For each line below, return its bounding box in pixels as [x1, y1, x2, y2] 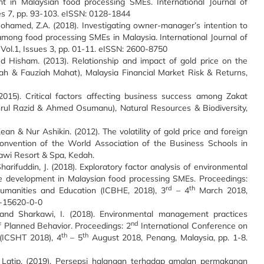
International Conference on [138, 220, 248, 231]
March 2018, [195, 185, 247, 196]
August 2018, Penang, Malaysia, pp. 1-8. [88, 232, 248, 243]
